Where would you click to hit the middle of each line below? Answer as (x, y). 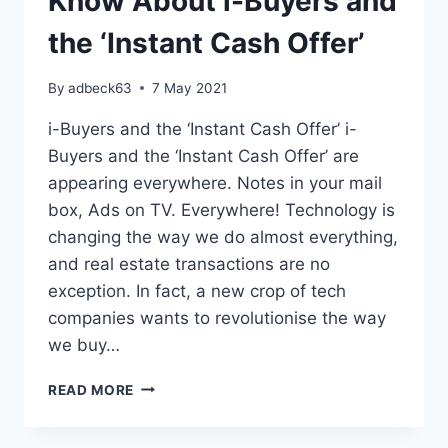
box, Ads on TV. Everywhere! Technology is (221, 209)
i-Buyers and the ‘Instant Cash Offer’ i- (202, 128)
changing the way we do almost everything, (223, 236)
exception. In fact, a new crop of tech (197, 290)
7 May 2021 (190, 87)
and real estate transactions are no (189, 263)
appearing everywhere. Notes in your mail (215, 182)
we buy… (84, 344)
